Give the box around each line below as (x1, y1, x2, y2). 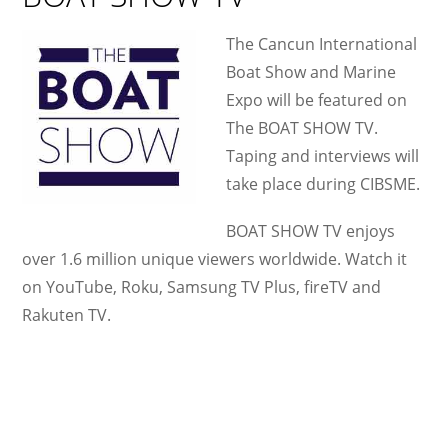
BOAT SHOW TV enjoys (226, 220, 396, 243)
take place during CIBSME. (226, 172, 421, 195)
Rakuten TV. (22, 304, 112, 327)
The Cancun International (226, 32, 418, 55)
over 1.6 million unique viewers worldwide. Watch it (22, 248, 408, 271)
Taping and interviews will (226, 144, 420, 167)
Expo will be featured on (226, 88, 408, 111)
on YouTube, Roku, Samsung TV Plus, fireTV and (22, 276, 382, 299)
